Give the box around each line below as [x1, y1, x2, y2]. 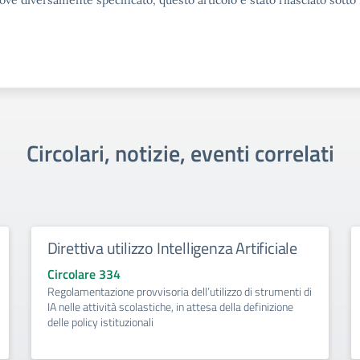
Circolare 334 [47, 264, 121, 284]
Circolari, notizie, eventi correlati [26, 136, 334, 170]
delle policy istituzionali [47, 313, 153, 330]
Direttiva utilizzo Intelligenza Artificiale [47, 235, 298, 260]
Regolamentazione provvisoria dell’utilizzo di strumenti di [47, 283, 312, 300]
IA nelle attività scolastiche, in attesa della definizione [47, 298, 293, 315]
